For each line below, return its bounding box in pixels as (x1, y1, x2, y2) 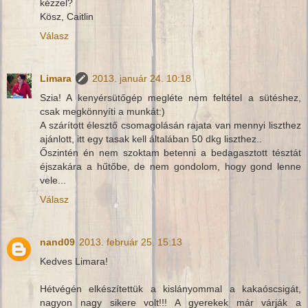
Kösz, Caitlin (40, 10, 93, 22)
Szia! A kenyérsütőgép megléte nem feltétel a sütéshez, (40, 91, 301, 103)
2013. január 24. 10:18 (92, 72, 191, 84)
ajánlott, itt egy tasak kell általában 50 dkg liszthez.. (40, 133, 262, 144)
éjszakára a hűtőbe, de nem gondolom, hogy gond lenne (40, 160, 301, 172)
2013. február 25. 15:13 (79, 236, 182, 247)
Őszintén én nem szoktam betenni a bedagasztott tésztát (40, 146, 301, 158)
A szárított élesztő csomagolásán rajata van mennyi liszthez (40, 119, 301, 131)
